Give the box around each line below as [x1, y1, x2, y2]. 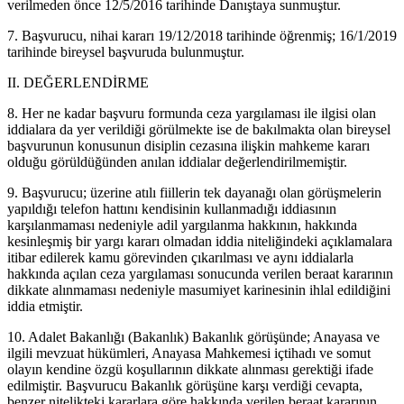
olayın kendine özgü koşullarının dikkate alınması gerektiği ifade [7, 361, 373, 377]
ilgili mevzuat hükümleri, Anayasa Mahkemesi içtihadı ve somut [7, 344, 371, 361]
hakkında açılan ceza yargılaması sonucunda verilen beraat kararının [7, 265, 393, 281]
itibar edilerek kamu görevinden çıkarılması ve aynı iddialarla [7, 249, 353, 265]
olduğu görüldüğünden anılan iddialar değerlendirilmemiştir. [7, 153, 347, 170]
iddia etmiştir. [7, 298, 83, 314]
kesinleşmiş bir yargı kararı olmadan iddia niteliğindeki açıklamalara [7, 233, 392, 249]
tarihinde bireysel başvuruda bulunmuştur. [7, 43, 244, 60]
